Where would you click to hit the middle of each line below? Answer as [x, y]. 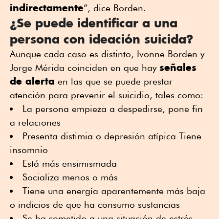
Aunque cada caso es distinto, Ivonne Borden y [107, 54]
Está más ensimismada [70, 164]
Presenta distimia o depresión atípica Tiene [112, 136]
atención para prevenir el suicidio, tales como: [107, 95]
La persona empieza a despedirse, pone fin [113, 109]
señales [178, 67]
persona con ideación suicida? [101, 39]
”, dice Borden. [115, 8]
